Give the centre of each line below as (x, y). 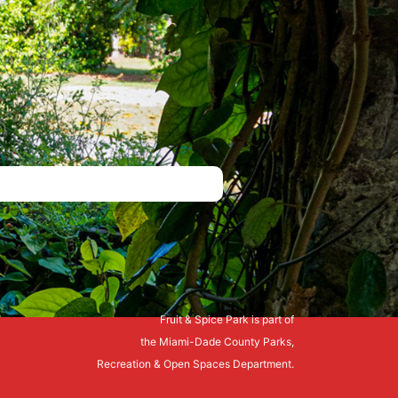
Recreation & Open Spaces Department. (195, 364)
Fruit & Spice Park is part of (227, 319)
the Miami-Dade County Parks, (217, 342)
